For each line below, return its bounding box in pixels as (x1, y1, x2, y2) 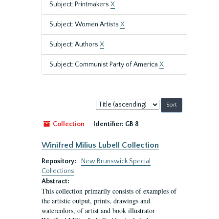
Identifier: (93, 120, 124, 128)
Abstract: (42, 177, 69, 185)
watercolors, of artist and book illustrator (42, 206, 155, 215)
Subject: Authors (49, 41, 100, 48)
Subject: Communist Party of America (49, 61, 159, 68)
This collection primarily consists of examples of (42, 186, 176, 196)
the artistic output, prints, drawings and (42, 196, 150, 205)
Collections (42, 167, 74, 175)
